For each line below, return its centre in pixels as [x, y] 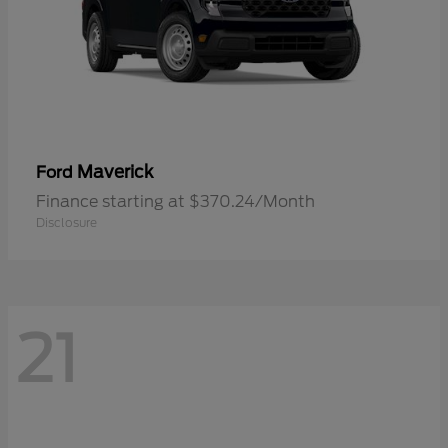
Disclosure [66, 223]
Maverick [115, 172]
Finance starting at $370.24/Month [175, 202]
